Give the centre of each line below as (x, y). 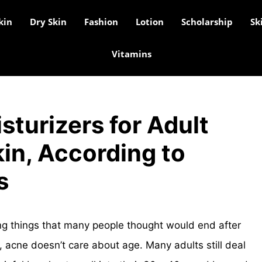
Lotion (149, 22)
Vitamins (131, 54)
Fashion (101, 22)
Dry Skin (48, 22)
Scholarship (207, 22)
